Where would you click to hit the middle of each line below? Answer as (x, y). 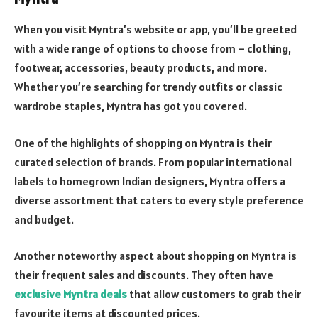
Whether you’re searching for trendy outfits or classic (148, 87)
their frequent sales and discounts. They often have (144, 275)
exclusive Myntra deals (71, 294)
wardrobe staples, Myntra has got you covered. (131, 106)
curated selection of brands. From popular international (153, 161)
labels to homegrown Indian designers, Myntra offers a (150, 181)
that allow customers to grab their (215, 294)
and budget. (44, 219)
